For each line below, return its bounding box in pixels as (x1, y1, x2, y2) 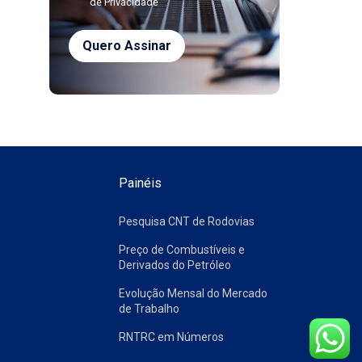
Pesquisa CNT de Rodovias (118, 214, 255, 228)
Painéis (118, 175, 162, 191)
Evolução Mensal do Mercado (118, 286, 267, 300)
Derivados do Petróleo (118, 258, 231, 271)
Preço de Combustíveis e (118, 242, 245, 256)
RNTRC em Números (118, 330, 224, 343)
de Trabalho (118, 301, 179, 315)
